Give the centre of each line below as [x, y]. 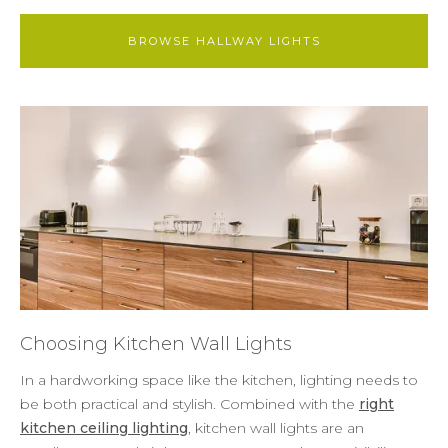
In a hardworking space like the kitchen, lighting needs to [219, 379]
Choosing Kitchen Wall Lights [156, 343]
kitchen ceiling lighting [104, 427]
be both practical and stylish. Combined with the [189, 403]
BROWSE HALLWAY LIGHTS [224, 40]
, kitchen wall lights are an [276, 427]
